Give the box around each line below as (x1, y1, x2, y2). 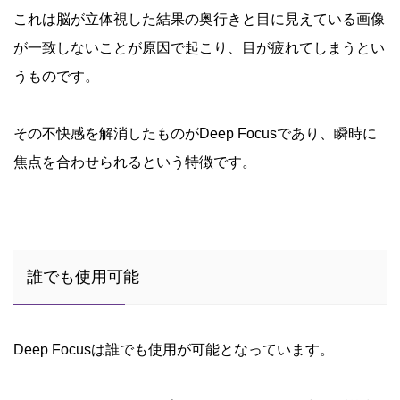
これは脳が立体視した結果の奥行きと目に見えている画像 (13, 11, 385, 27)
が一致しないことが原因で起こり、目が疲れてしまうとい (13, 39, 385, 55)
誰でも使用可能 (27, 268, 139, 287)
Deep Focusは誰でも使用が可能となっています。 (13, 341, 334, 357)
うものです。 (13, 68, 99, 84)
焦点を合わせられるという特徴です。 (13, 154, 256, 170)
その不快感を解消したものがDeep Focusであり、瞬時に (13, 125, 377, 141)
